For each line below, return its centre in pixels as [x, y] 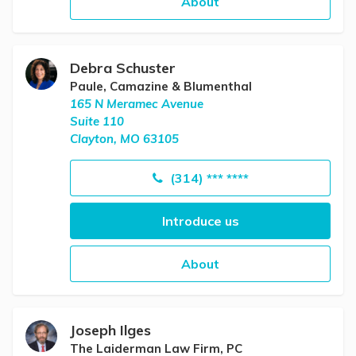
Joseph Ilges [110, 330]
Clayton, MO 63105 [124, 139]
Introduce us [200, 221]
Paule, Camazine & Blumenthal [161, 86]
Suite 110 [97, 121]
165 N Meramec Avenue [137, 104]
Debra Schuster [123, 68]
